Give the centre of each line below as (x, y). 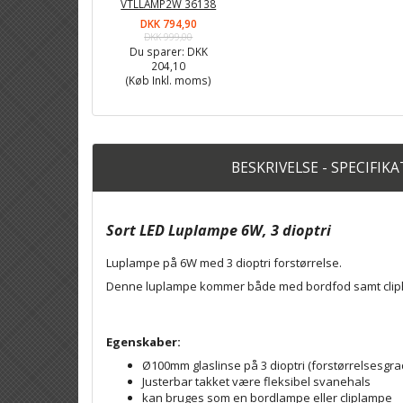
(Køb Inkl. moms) (168, 80)
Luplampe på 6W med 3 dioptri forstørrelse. (225, 262)
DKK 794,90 (168, 23)
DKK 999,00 (169, 36)
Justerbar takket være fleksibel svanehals (256, 381)
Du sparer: (158, 51)
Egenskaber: (143, 341)
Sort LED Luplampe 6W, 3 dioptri (220, 230)
